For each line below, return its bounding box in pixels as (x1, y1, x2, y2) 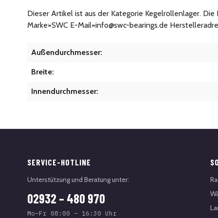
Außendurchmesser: (31, 47, 102, 57)
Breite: (31, 67, 54, 76)
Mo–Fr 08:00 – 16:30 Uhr (27, 209, 117, 217)
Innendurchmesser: (31, 86, 98, 96)
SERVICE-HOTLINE (27, 157, 91, 167)
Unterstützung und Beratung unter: (27, 175, 129, 184)
